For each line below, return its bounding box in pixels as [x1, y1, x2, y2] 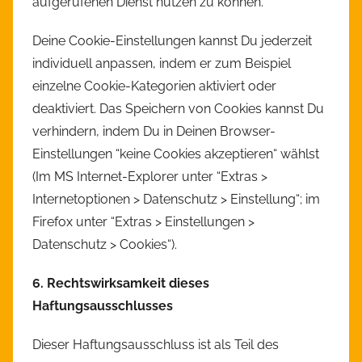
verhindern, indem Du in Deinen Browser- [32, 124, 276, 140]
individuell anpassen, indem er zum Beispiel [32, 56, 291, 72]
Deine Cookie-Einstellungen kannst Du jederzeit [32, 33, 312, 49]
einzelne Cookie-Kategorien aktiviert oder [32, 78, 276, 95]
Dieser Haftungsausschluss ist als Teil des [32, 337, 279, 353]
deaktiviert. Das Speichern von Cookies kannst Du [32, 101, 324, 117]
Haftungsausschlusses [32, 298, 173, 314]
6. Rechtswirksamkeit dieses [32, 276, 209, 292]
